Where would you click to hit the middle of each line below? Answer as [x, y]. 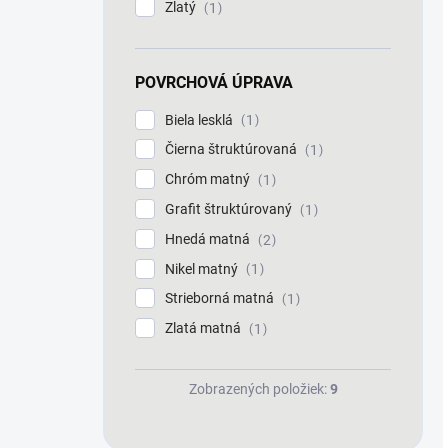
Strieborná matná [221, 298]
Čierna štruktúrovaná [232, 149]
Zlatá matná [204, 328]
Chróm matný [209, 179]
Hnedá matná [209, 238]
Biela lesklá [200, 119]
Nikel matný [203, 268]
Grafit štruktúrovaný [230, 208]
